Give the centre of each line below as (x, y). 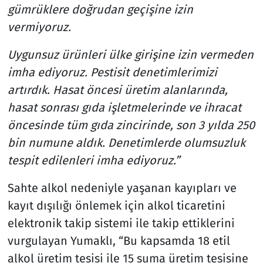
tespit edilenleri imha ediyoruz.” (93, 161)
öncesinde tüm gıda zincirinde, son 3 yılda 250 (131, 125)
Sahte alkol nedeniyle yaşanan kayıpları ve (122, 188)
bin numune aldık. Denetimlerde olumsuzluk (126, 143)
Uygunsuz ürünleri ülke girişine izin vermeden (130, 55)
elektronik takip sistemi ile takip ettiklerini (121, 223)
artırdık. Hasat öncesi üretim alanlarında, (117, 90)
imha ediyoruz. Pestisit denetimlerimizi (112, 73)
